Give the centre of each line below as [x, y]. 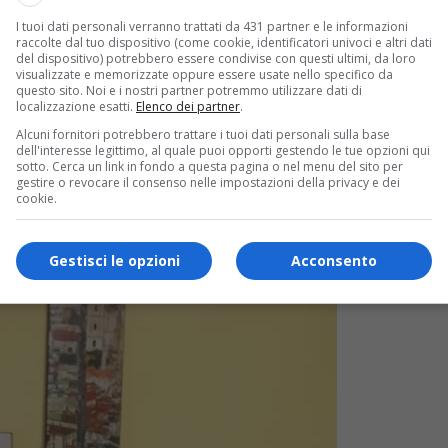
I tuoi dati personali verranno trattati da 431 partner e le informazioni [212, 26]
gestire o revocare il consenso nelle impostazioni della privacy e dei [208, 182]
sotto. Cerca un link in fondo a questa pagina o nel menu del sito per [209, 166]
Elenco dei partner [188, 106]
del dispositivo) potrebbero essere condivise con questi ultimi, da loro [216, 58]
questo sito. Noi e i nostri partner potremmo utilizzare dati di [189, 90]
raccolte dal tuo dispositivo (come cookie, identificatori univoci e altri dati [224, 42]
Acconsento [334, 260]
